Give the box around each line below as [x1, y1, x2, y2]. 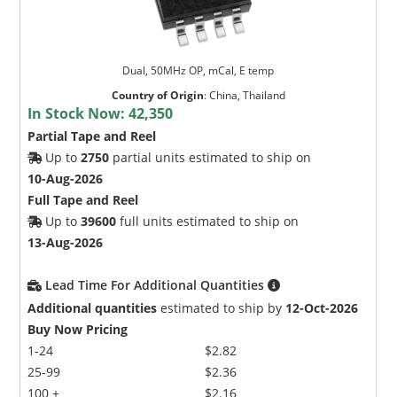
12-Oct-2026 [285, 299, 359, 316]
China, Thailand [208, 87, 285, 103]
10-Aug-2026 [27, 169, 104, 187]
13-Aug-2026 [27, 233, 104, 251]
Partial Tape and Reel [27, 127, 157, 144]
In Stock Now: [27, 103, 129, 123]
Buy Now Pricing [27, 320, 128, 338]
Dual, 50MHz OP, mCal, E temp [122, 62, 275, 78]
